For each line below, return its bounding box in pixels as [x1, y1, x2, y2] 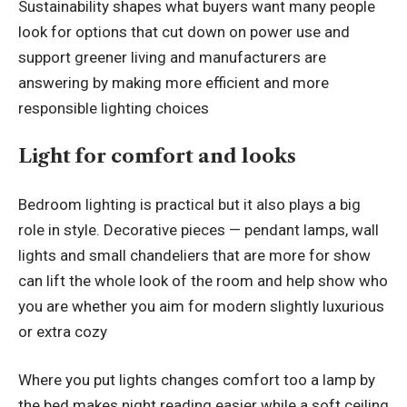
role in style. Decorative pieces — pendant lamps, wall [18, 220, 379, 239]
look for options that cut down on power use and [18, 22, 350, 41]
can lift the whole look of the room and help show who [18, 271, 388, 290]
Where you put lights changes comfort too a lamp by [18, 371, 375, 390]
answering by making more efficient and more [18, 73, 329, 92]
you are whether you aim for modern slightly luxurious [18, 296, 384, 315]
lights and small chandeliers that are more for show [18, 245, 371, 264]
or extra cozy [18, 322, 107, 341]
